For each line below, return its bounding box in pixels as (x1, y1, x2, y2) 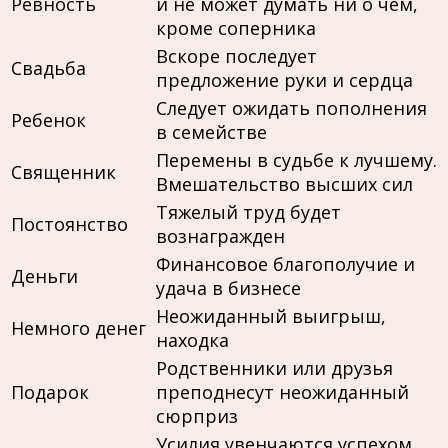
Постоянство (11, 211, 128, 236)
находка (156, 327, 229, 352)
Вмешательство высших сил (156, 171, 413, 196)
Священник (11, 159, 116, 184)
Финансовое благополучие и (156, 251, 415, 276)
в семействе (156, 119, 267, 144)
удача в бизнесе (156, 275, 301, 300)
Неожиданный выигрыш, (156, 303, 386, 328)
